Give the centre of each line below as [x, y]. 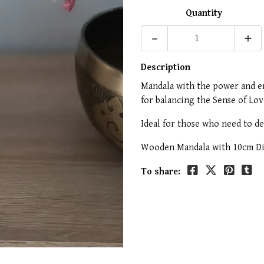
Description [166, 67]
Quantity [204, 13]
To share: [161, 172]
